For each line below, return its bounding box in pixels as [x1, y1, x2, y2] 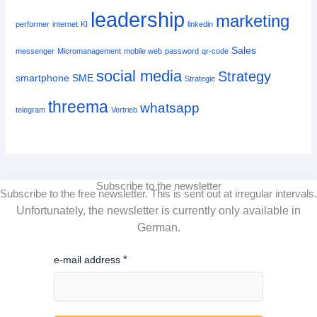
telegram [16, 105, 46, 114]
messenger [16, 46, 55, 55]
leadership [91, 7, 185, 31]
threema [48, 97, 109, 116]
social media [96, 67, 183, 85]
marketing [216, 11, 290, 30]
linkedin [188, 19, 214, 28]
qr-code [202, 46, 229, 55]
